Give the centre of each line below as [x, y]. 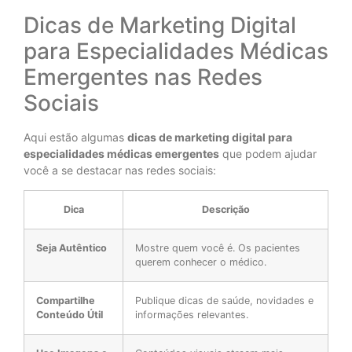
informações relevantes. [192, 314]
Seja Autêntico [71, 247]
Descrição [225, 209]
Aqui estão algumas [75, 137]
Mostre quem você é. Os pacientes [218, 247]
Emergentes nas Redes [143, 77]
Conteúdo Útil [70, 314]
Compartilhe [66, 300]
